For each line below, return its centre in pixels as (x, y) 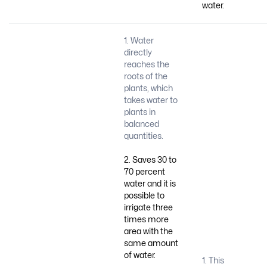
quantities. (143, 136)
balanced (141, 125)
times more (146, 219)
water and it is (150, 184)
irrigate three (148, 207)
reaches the (146, 65)
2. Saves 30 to (150, 160)
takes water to (150, 101)
